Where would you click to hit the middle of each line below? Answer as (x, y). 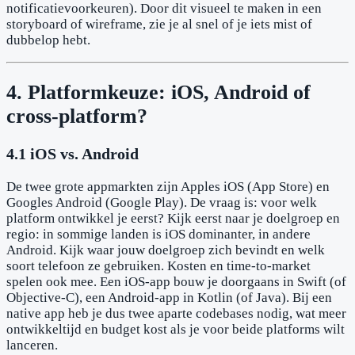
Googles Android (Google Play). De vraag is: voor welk (162, 202)
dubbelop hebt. (48, 40)
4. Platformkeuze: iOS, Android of (158, 92)
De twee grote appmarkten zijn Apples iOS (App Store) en (168, 186)
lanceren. (32, 345)
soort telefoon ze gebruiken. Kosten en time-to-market (158, 265)
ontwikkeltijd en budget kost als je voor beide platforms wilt (176, 329)
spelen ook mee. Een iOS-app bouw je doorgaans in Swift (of (176, 281)
